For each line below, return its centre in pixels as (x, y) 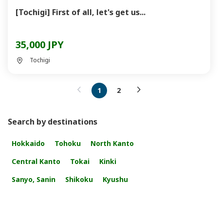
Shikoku (79, 179)
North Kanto (112, 143)
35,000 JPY (40, 45)
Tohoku (68, 143)
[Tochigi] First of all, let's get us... (99, 12)
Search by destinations (53, 122)
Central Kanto (36, 161)
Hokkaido (28, 143)
